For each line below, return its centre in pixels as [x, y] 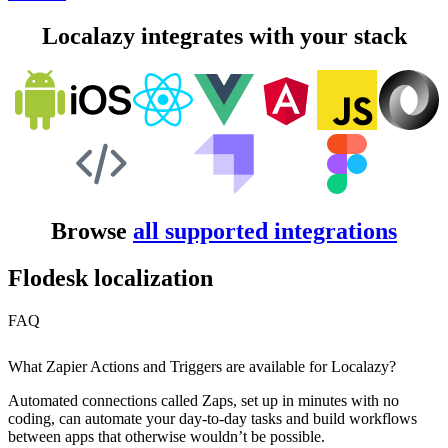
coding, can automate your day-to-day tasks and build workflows [212, 418]
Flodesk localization [110, 277]
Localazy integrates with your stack [224, 36]
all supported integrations [265, 231]
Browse [92, 231]
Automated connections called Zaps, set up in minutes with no [203, 400]
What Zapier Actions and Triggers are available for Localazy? [202, 366]
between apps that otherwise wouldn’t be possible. [166, 436]
